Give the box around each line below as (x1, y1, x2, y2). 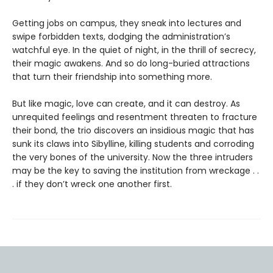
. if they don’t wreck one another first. (12, 178, 172, 190)
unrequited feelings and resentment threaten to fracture (12, 111, 257, 123)
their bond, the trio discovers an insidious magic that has (12, 124, 254, 136)
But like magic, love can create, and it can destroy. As (12, 97, 240, 110)
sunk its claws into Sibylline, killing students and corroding (12, 138, 254, 150)
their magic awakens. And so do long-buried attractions (12, 57, 250, 69)
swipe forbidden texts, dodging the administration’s (12, 30, 230, 43)
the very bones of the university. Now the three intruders (12, 151, 253, 163)
